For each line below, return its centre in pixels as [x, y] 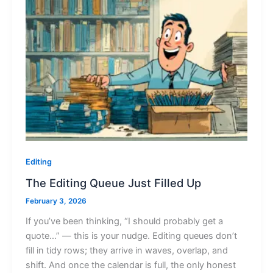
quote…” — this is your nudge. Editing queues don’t [131, 236]
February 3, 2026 [56, 201]
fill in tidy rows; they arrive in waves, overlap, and [126, 251]
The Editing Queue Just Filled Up [113, 183]
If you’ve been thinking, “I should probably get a [124, 222]
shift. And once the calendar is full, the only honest [130, 265]
